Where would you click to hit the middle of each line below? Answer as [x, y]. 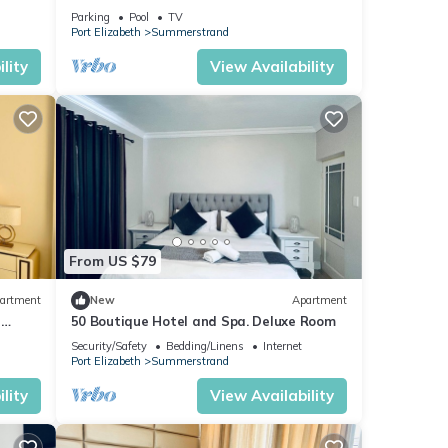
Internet [282, 345]
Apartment [319, 300]
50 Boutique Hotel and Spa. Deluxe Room [203, 320]
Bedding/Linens [204, 345]
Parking [90, 17]
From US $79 [112, 261]
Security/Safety [108, 345]
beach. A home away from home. [173, 10]
